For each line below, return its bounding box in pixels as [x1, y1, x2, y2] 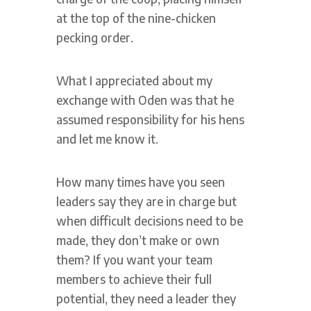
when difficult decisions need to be [56, 212, 243, 228]
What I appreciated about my [56, 72, 212, 88]
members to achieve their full [56, 271, 212, 287]
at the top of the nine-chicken [56, 10, 216, 26]
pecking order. [56, 29, 133, 45]
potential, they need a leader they [56, 290, 236, 306]
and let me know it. [56, 131, 158, 146]
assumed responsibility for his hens [56, 111, 244, 127]
